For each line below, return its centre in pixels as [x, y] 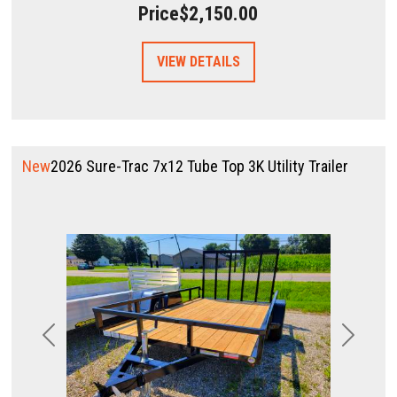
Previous [72, 343]
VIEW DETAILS [198, 61]
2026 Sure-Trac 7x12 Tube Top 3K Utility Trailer [200, 166]
